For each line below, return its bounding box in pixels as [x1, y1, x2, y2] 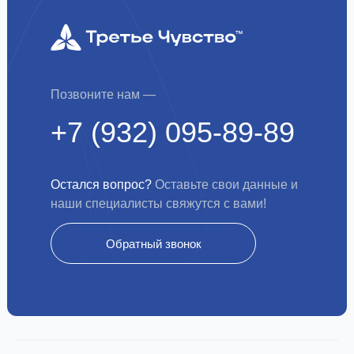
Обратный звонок [105, 236, 201, 250]
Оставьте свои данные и [152, 178, 298, 192]
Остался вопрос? [51, 178, 152, 192]
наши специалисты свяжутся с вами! [51, 197, 266, 211]
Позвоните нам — [51, 88, 156, 102]
